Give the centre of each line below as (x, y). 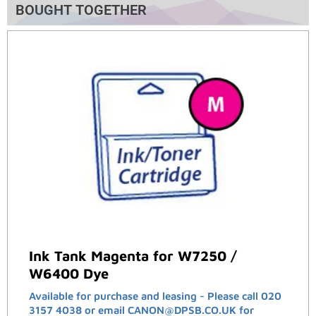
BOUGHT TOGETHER (81, 10)
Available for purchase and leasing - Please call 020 (155, 296)
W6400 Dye (69, 274)
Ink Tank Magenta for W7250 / (133, 256)
